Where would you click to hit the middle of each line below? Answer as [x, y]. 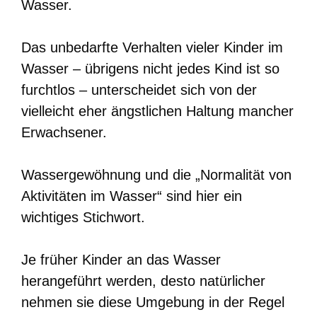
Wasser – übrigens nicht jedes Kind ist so [150, 68]
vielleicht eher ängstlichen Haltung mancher [157, 111]
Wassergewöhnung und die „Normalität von [156, 174]
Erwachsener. [64, 132]
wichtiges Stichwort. [83, 217]
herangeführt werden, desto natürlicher [143, 281]
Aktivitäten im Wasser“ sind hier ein [132, 196]
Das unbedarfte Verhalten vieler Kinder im [152, 47]
